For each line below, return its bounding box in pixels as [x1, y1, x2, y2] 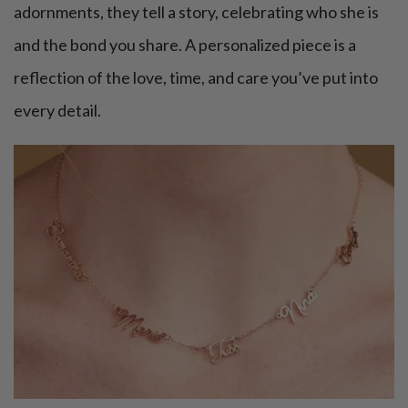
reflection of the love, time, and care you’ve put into [14, 66, 378, 87]
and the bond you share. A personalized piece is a [14, 34, 356, 55]
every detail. [14, 99, 101, 120]
